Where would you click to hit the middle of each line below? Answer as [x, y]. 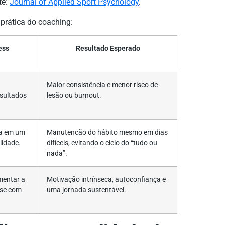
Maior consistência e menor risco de [102, 85]
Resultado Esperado [108, 48]
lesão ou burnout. [74, 96]
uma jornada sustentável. [86, 190]
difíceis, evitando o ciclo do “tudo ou [102, 143]
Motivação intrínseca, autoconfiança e [106, 180]
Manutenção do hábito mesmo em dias [107, 132]
